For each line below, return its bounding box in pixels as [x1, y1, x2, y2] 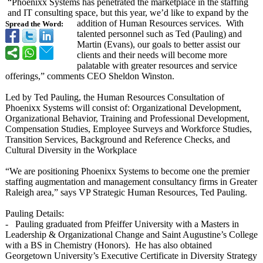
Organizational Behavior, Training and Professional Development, [5, 113, 249, 123]
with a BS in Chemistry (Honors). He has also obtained [5, 240, 212, 250]
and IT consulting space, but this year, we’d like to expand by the [8, 8, 248, 18]
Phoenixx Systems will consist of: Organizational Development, [5, 103, 241, 113]
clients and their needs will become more [77, 50, 227, 60]
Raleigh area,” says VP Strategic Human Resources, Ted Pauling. [5, 187, 247, 197]
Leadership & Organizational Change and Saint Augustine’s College [5, 230, 258, 240]
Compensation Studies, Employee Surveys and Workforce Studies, [5, 124, 252, 134]
